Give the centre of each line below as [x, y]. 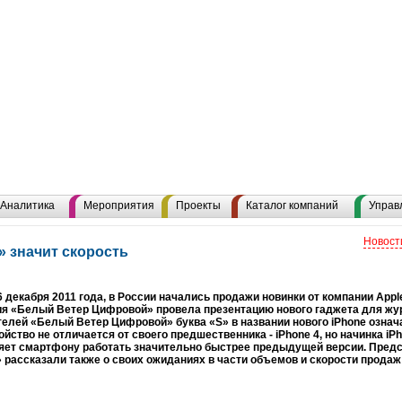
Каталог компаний [292, 205]
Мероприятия [119, 205]
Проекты [198, 205]
